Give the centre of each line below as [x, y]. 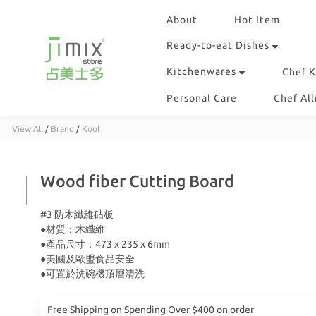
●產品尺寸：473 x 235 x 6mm [105, 244]
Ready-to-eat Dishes [218, 45]
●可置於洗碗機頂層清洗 [92, 274]
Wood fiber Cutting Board [137, 181]
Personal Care [202, 98]
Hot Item [257, 20]
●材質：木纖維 [73, 229]
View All [28, 129]
